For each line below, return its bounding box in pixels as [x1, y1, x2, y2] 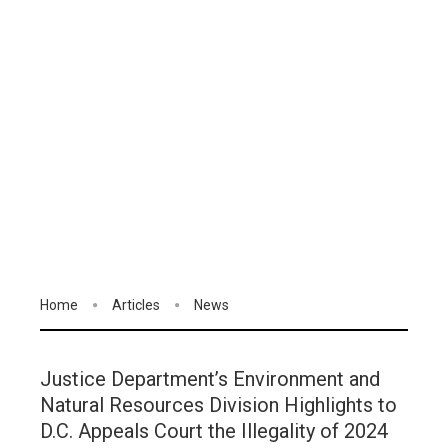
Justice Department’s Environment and [40, 367, 380, 392]
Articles [112, 297, 160, 313]
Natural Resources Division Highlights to [40, 393, 397, 418]
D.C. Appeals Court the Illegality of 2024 [40, 419, 388, 444]
